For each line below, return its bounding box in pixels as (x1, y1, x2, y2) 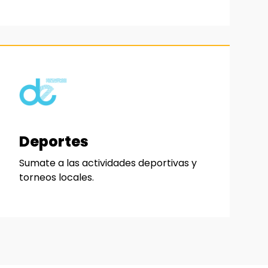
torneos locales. (19, 170, 94, 184)
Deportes (19, 131, 89, 151)
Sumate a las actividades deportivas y (19, 156, 197, 170)
